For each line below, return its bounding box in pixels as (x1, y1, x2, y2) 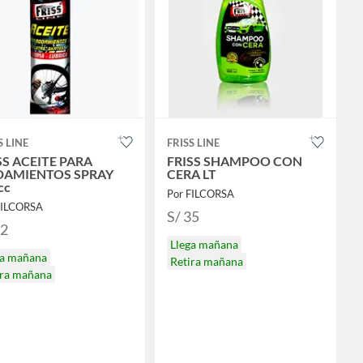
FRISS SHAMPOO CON (166, 153, 302, 169)
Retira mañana (169, 254, 243, 269)
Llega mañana (169, 237, 238, 252)
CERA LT (166, 166, 216, 182)
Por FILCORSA (166, 187, 234, 201)
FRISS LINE (166, 136, 220, 150)
